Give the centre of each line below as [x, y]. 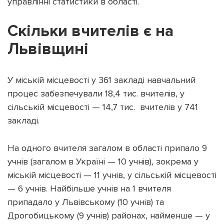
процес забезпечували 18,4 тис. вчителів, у [96, 94]
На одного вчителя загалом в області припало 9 [107, 148]
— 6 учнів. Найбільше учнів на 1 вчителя [89, 189]
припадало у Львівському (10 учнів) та [86, 202]
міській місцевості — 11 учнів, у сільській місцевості [112, 175]
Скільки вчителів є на [90, 31]
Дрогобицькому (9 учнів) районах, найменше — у [109, 216]
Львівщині [48, 49]
